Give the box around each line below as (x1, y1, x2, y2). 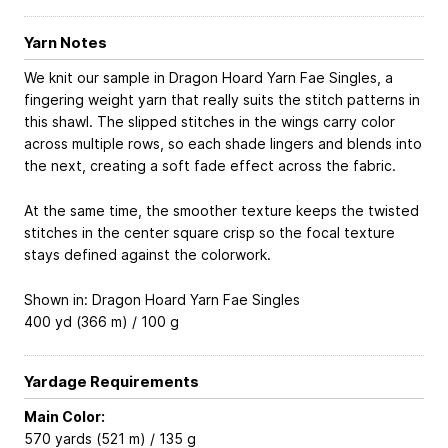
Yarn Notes (24, 33, 107, 52)
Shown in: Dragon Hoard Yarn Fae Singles (24, 290, 300, 308)
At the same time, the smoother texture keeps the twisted (24, 201, 419, 219)
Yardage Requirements (24, 373, 199, 392)
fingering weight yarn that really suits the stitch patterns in (24, 91, 420, 109)
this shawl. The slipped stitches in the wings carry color (24, 113, 395, 131)
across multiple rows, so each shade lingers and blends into (24, 135, 422, 153)
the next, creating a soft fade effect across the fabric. (24, 157, 396, 175)
